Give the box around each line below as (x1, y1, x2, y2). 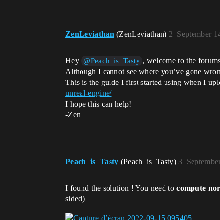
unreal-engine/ (65, 88, 112, 97)
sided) (65, 194, 85, 203)
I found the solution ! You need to (65, 183, 177, 192)
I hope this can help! (65, 99, 132, 108)
